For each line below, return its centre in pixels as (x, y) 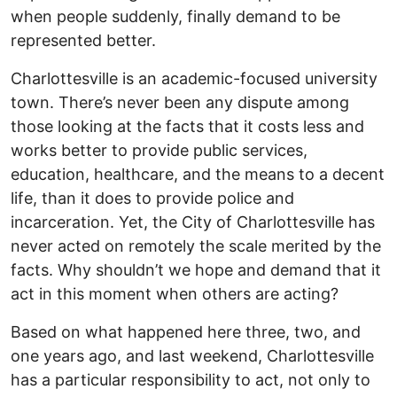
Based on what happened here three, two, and (186, 332)
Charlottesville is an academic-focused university (194, 79)
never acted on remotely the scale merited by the (196, 246)
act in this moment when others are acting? (175, 294)
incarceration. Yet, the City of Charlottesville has (193, 222)
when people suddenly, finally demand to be (175, 17)
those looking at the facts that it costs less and (187, 127)
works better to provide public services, (159, 151)
